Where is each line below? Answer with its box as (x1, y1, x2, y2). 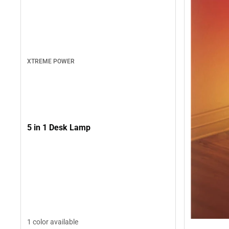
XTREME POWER (27, 58, 75, 65)
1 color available (27, 217, 78, 226)
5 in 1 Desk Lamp (27, 122, 90, 132)
